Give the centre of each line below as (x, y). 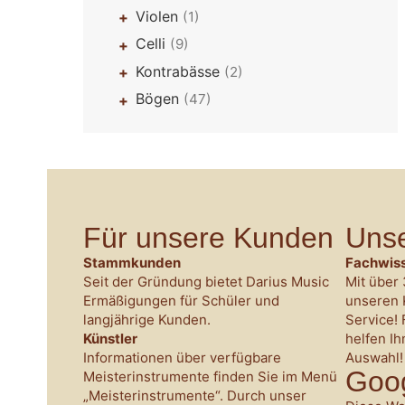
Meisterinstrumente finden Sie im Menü (210, 377)
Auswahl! (374, 358)
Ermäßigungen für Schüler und (181, 301)
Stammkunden (132, 263)
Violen (160, 16)
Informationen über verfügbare (182, 358)
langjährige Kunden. (147, 320)
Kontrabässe (180, 71)
